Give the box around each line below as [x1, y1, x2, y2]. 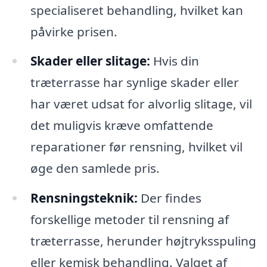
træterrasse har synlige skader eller [30, 74, 239, 91]
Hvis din [150, 52, 199, 70]
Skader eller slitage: [30, 52, 150, 70]
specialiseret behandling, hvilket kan [30, 1, 243, 18]
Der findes [137, 190, 201, 207]
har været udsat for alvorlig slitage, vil [30, 95, 252, 113]
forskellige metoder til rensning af [30, 211, 229, 228]
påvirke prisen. [30, 23, 117, 40]
